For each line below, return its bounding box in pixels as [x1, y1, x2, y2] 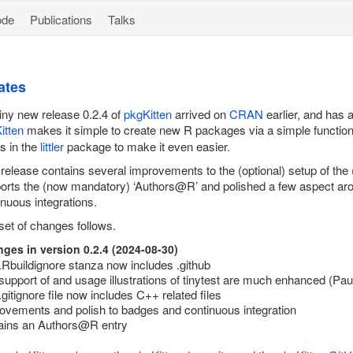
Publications [30, 11, 92, 28]
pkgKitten [124, 106, 172, 122]
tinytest [183, 271, 220, 288]
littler [40, 138, 64, 154]
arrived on [172, 106, 229, 122]
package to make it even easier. [64, 138, 230, 154]
